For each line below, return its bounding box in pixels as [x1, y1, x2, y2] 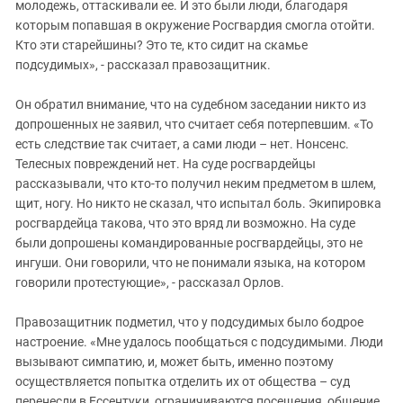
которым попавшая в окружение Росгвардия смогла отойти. [15, 18, 375, 33]
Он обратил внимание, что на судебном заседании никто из [15, 97, 366, 112]
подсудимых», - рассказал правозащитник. [15, 58, 271, 73]
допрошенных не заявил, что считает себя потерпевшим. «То [15, 117, 373, 132]
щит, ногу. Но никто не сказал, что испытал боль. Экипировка [15, 196, 381, 211]
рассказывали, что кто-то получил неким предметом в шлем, [15, 176, 376, 192]
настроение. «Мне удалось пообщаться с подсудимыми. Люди [15, 335, 383, 350]
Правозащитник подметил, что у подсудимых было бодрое [15, 315, 363, 330]
